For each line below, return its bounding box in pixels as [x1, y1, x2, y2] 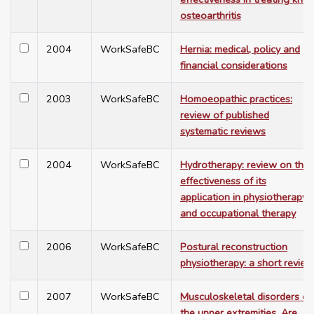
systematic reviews [180, 124, 266, 139]
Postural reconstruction [180, 240, 287, 254]
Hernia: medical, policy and [180, 42, 300, 57]
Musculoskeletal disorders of [180, 289, 312, 304]
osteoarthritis [180, 8, 241, 23]
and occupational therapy [180, 206, 296, 221]
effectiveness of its [180, 174, 266, 189]
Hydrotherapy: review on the [180, 158, 309, 172]
